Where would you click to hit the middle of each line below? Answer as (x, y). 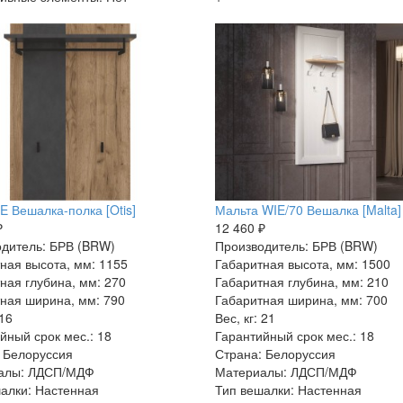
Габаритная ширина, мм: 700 (301, 299)
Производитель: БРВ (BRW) (296, 245)
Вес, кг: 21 (245, 317)
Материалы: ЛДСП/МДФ (286, 371)
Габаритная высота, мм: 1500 (302, 263)
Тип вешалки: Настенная (288, 389)
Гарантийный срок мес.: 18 (294, 335)
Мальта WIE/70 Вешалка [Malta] (308, 209)
